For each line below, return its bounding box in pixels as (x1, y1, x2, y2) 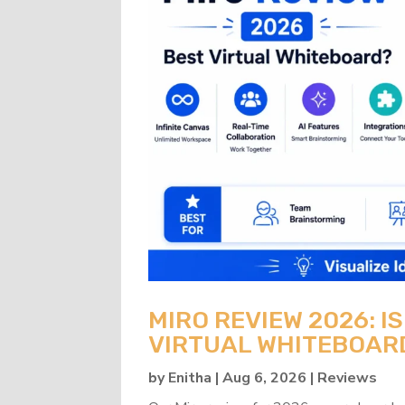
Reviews (317, 367, 378, 388)
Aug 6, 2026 (222, 367, 307, 388)
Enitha (168, 367, 212, 388)
